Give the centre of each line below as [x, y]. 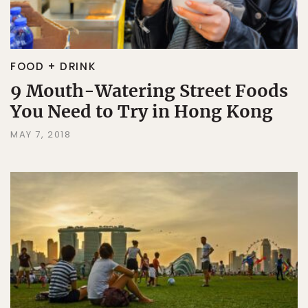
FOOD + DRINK [53, 66]
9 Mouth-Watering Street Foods [149, 90]
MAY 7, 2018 [41, 134]
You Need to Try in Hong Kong [142, 111]
